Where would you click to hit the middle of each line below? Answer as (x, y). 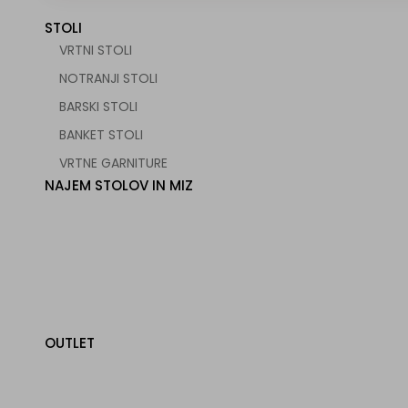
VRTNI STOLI (95, 50)
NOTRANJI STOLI (108, 78)
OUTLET (69, 343)
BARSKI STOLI (98, 107)
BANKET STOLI (101, 135)
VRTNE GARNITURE (113, 163)
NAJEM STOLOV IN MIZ (118, 185)
